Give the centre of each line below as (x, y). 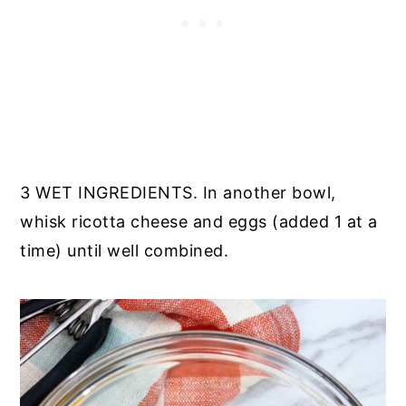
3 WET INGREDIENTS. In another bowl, (178, 193)
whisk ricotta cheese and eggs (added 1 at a (199, 222)
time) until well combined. (127, 251)
